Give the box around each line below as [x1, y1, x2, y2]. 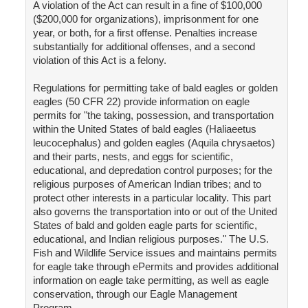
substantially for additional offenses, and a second [32, 41, 255, 53]
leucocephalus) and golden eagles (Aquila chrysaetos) [32, 137, 275, 149]
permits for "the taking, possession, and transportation [32, 109, 274, 122]
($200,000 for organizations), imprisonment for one [32, 13, 258, 25]
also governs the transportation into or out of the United [32, 206, 277, 218]
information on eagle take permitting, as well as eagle [32, 274, 269, 287]
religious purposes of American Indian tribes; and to [32, 178, 261, 190]
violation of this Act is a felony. [32, 54, 166, 67]
